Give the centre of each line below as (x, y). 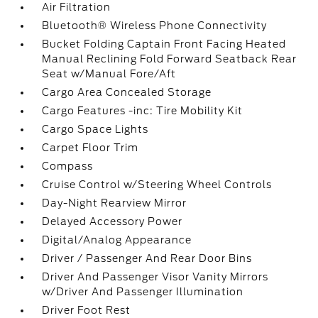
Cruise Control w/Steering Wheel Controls (157, 185)
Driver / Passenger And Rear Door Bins (147, 258)
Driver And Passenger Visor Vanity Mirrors (155, 277)
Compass (68, 166)
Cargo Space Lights (95, 129)
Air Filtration (77, 7)
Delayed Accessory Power (113, 221)
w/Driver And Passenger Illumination (143, 292)
